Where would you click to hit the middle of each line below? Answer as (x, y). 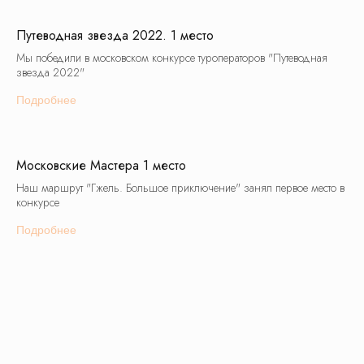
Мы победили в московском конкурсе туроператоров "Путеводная (172, 57)
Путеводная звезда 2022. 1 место (115, 35)
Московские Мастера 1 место (101, 165)
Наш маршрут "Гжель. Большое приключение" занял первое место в (180, 187)
